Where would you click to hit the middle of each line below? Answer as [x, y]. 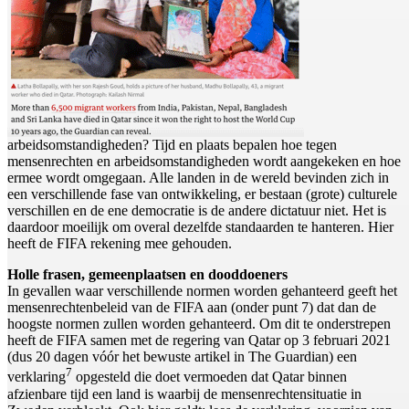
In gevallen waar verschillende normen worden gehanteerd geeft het [202, 291]
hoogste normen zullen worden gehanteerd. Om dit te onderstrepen [199, 324]
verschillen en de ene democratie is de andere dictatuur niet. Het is [197, 211]
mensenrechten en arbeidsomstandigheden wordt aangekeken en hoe [204, 162]
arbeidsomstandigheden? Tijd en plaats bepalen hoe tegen [172, 145]
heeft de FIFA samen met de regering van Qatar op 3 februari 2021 [199, 341]
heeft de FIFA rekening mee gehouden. [120, 244]
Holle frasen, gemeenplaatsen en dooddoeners [147, 275]
